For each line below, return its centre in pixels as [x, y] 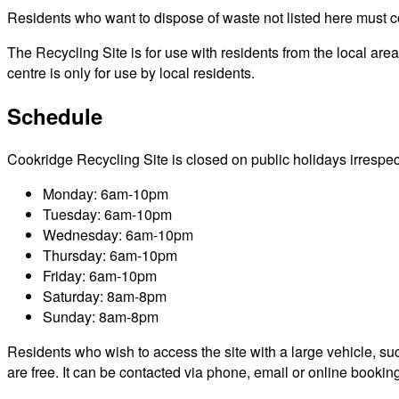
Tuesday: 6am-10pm [107, 214]
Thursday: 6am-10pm [110, 255]
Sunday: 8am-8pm [101, 316]
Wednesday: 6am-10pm [118, 234]
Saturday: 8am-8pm [105, 296]
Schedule [55, 115]
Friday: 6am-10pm [100, 275]
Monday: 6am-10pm [106, 193]
